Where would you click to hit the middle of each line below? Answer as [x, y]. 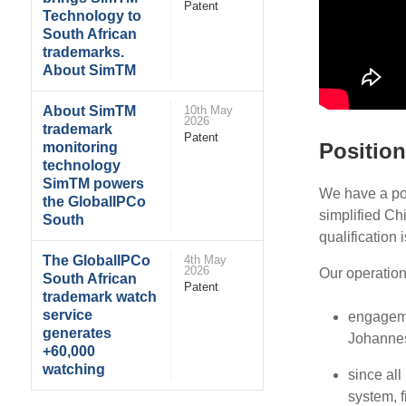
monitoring [81, 147]
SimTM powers [94, 183]
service [68, 314]
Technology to [92, 15]
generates [77, 333]
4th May [206, 259]
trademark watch [100, 296]
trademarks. [84, 52]
